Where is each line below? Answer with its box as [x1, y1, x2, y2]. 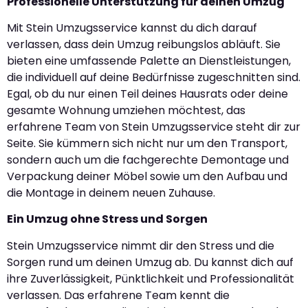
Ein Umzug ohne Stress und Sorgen [7, 211, 208, 228]
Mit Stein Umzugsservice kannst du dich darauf [7, 19, 257, 36]
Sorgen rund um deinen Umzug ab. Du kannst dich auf [7, 254, 294, 270]
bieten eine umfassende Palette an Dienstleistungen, [7, 52, 291, 69]
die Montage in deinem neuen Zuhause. [7, 184, 215, 201]
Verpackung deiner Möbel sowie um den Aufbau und [7, 168, 287, 184]
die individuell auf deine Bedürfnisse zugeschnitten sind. [7, 69, 300, 85]
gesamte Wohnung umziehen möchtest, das [7, 102, 245, 118]
